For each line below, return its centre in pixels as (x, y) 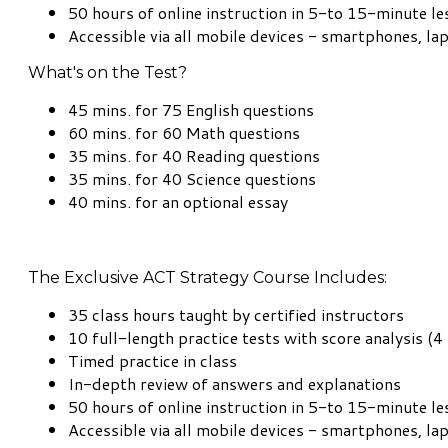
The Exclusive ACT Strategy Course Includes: (207, 278)
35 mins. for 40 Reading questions (194, 156)
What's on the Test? (107, 73)
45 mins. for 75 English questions (191, 110)
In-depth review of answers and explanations (234, 384)
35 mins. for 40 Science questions (192, 179)
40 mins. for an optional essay (178, 202)
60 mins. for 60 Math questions (184, 133)
